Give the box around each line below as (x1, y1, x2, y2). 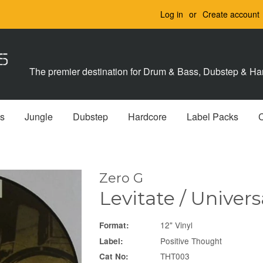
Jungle (24, 110, 53, 124)
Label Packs (186, 110, 238, 124)
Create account (203, 8, 259, 20)
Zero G (99, 170, 143, 187)
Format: (99, 220, 129, 231)
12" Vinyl (158, 219, 193, 231)
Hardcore (127, 110, 167, 124)
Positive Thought (158, 234, 222, 247)
